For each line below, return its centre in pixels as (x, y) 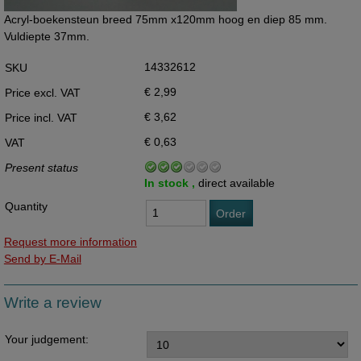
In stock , (171, 183)
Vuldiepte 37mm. (46, 37)
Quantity (26, 206)
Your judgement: (46, 340)
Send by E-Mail (42, 258)
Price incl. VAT (41, 117)
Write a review (52, 302)
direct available (236, 183)
